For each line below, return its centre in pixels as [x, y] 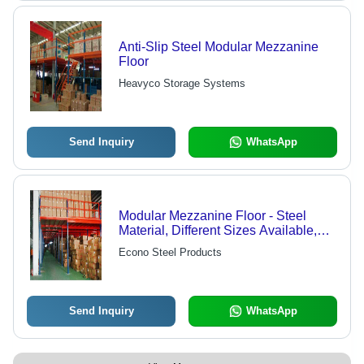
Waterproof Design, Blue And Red [216, 245]
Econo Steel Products [170, 253]
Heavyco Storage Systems [182, 84]
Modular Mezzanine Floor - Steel [212, 216]
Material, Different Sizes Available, [217, 231]
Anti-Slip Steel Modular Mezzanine [218, 47]
